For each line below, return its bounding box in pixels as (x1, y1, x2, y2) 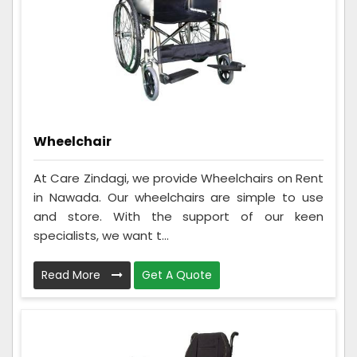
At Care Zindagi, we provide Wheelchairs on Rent (33, 169, 324, 186)
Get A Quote (142, 266, 212, 283)
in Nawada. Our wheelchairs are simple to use (33, 188, 324, 206)
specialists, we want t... (33, 226, 169, 244)
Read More (41, 266, 104, 283)
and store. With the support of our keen (33, 207, 324, 225)
